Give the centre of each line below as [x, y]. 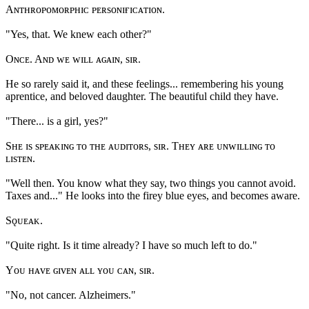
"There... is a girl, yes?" [57, 121]
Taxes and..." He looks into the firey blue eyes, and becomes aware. [153, 196]
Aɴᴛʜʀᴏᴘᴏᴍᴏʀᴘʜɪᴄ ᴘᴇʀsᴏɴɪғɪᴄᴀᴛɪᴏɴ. [85, 10]
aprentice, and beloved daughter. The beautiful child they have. [142, 97]
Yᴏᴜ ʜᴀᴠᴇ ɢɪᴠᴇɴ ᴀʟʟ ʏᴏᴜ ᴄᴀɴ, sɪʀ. [80, 270]
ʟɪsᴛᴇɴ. [20, 159]
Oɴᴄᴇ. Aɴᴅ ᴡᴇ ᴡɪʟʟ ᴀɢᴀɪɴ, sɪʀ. [73, 59]
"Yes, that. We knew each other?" [79, 34]
